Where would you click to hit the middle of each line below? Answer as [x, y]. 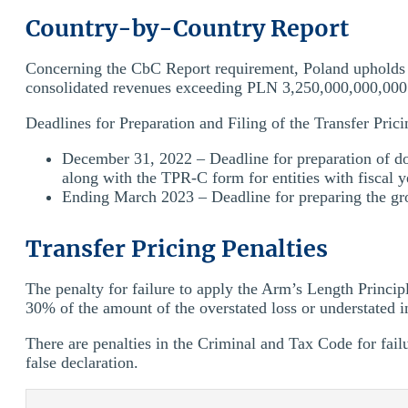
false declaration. [82, 362]
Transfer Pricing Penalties [177, 248]
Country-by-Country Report [187, 28]
